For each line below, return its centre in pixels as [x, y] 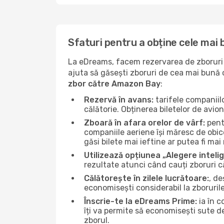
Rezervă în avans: [119, 100]
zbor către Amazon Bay [114, 84]
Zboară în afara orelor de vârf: [144, 123]
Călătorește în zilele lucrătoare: [146, 178]
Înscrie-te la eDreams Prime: [140, 201]
